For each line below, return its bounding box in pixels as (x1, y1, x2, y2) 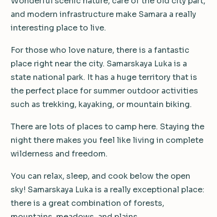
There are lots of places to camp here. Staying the (11, 121, 204, 132)
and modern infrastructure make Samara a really (11, 9, 196, 19)
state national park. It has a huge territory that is (11, 72, 197, 82)
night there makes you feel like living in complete (11, 135, 203, 145)
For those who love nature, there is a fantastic (11, 45, 189, 55)
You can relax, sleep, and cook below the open (11, 170, 190, 181)
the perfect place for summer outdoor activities (11, 85, 198, 96)
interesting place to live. (11, 22, 106, 33)
